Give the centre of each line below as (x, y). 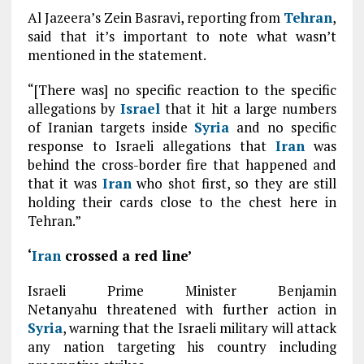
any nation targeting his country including (182, 347)
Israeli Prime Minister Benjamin (182, 290)
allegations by (74, 108)
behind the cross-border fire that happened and (182, 165)
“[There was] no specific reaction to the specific (182, 90)
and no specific (283, 127)
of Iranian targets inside (111, 127)
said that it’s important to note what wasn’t (182, 36)
